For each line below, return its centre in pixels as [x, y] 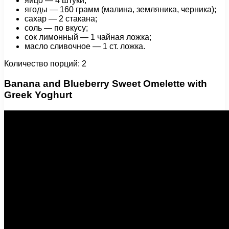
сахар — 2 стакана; [61, 19]
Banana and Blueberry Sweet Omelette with [106, 84]
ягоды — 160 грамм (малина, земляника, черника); [120, 10]
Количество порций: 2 [45, 64]
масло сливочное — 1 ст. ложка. [85, 47]
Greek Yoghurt [38, 95]
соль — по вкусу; [56, 28]
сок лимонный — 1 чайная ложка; [88, 37]
